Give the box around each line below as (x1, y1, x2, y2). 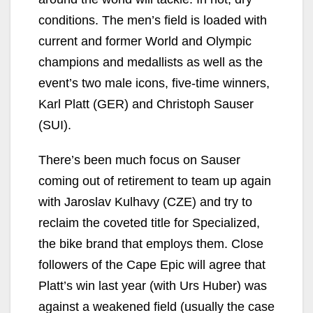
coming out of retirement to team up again (38, 174, 271, 189)
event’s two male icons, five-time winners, (38, 76, 270, 91)
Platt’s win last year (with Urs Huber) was (38, 279, 267, 293)
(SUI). (38, 118, 71, 133)
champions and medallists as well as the (38, 55, 263, 70)
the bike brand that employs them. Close (38, 237, 263, 252)
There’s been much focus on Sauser (38, 153, 240, 168)
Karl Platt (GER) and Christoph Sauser (38, 97, 254, 112)
